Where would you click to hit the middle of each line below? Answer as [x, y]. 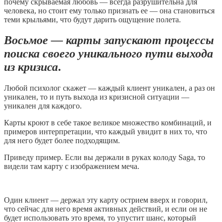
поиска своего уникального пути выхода [109, 54]
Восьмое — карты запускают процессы [109, 40]
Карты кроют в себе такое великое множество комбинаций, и [108, 123]
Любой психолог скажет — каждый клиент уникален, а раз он [110, 88]
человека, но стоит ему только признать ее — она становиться [109, 10]
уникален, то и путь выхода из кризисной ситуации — [97, 97]
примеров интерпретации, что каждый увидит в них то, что [106, 132]
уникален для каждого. [43, 106]
